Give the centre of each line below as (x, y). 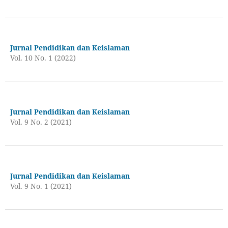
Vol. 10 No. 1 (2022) (43, 58)
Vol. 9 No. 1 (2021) (41, 186)
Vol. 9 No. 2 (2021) (41, 122)
